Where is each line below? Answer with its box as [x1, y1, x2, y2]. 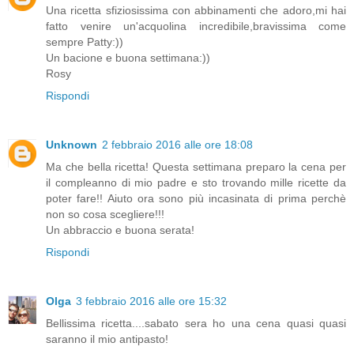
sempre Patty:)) [46, 35, 123, 48]
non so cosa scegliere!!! [46, 207, 164, 220]
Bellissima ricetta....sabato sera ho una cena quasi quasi [46, 316, 346, 330]
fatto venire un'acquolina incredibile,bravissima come [46, 19, 346, 32]
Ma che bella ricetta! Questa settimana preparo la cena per [46, 160, 346, 173]
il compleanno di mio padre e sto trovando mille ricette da [46, 175, 346, 189]
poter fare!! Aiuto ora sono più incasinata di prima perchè [46, 191, 346, 205]
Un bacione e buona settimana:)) [46, 51, 210, 64]
